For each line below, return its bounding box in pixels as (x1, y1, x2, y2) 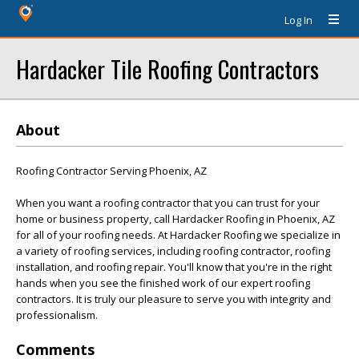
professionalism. (16, 308, 98, 322)
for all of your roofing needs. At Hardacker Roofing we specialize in (16, 228, 341, 242)
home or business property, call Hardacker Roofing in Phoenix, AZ (16, 212, 335, 226)
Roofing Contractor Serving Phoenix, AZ (16, 163, 207, 178)
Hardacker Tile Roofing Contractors (16, 51, 319, 86)
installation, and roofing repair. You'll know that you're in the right (16, 260, 332, 274)
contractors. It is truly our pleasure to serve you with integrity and (16, 292, 331, 306)
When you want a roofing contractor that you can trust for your (16, 196, 320, 210)
